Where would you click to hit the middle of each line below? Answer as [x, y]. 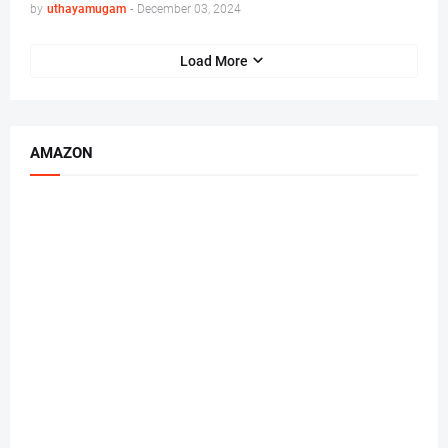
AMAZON [61, 153]
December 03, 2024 [189, 9]
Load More [214, 60]
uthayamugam [86, 9]
